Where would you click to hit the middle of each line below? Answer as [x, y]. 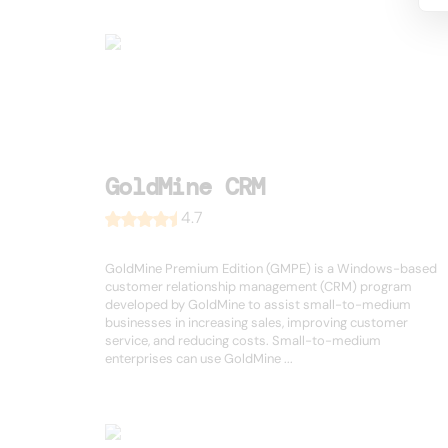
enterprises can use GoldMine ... [199, 359]
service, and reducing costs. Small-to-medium [243, 341]
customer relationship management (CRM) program [258, 287]
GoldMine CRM [185, 187]
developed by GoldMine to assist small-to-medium [258, 305]
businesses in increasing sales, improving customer [256, 323]
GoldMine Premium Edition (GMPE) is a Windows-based [271, 269]
